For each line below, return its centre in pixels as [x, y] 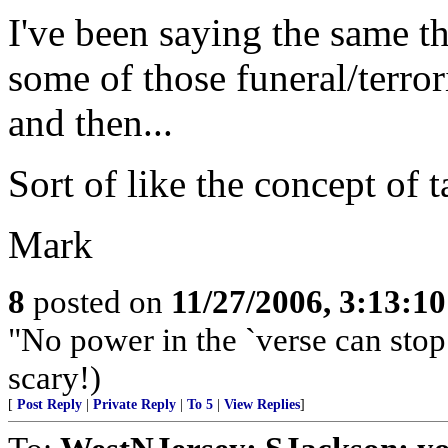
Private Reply [134, 404]
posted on [98, 301]
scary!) [54, 377]
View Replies [262, 404]
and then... [90, 122]
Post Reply [49, 404]
